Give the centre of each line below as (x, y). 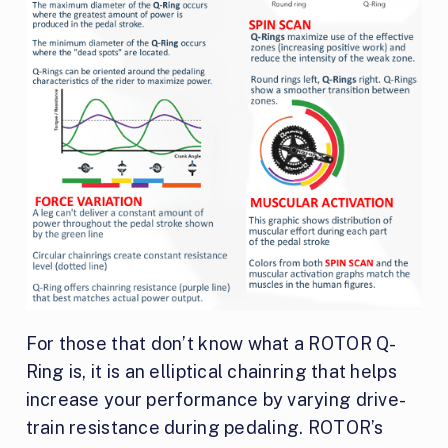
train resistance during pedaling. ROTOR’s (204, 428)
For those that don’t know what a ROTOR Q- (211, 344)
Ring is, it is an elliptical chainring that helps (211, 372)
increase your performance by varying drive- (216, 400)
